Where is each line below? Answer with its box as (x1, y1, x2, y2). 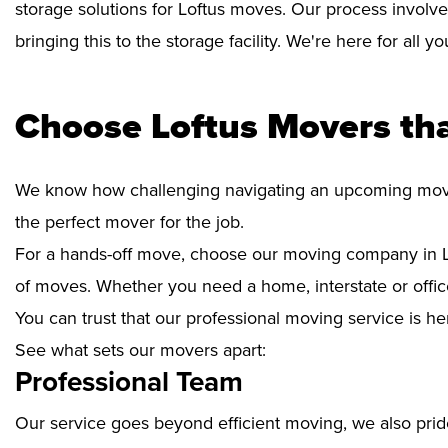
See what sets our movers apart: (15, 338, 266, 361)
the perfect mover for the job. (15, 210, 244, 233)
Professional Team (15, 364, 243, 399)
